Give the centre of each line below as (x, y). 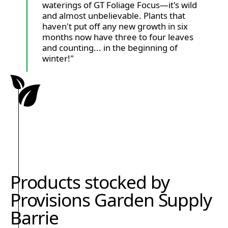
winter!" (58, 58)
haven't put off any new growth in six (115, 26)
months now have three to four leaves (118, 37)
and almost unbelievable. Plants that (113, 15)
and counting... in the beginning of (110, 47)
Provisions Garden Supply (111, 200)
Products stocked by (90, 182)
